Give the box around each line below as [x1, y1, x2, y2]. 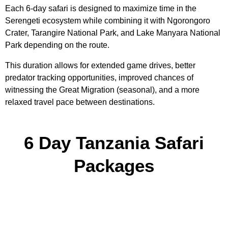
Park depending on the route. [5, 41, 109, 49]
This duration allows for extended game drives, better [5, 61, 195, 70]
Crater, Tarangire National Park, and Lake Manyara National [5, 28, 220, 37]
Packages [74, 156, 154, 176]
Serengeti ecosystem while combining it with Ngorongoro [5, 16, 210, 25]
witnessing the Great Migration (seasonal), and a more [5, 85, 199, 94]
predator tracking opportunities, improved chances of [5, 73, 193, 82]
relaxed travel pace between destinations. [5, 98, 155, 106]
